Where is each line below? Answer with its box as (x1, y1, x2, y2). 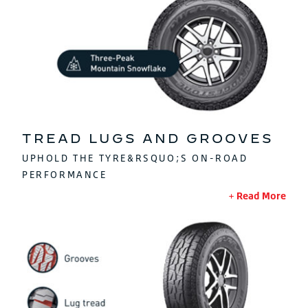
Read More (236, 190, 286, 202)
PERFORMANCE (22, 168, 107, 181)
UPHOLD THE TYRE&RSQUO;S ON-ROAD (22, 152, 248, 164)
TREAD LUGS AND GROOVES (22, 131, 274, 146)
